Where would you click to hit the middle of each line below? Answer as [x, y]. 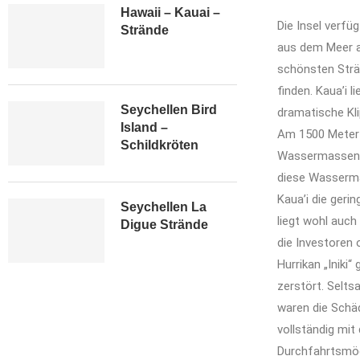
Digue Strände [164, 225]
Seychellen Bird [169, 110]
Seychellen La [164, 207]
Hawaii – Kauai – [170, 12]
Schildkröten [160, 145]
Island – [144, 127]
